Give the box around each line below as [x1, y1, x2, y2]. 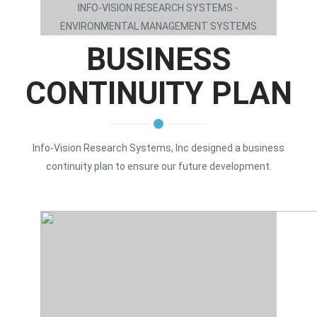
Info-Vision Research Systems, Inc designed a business [33, 142, 284, 154]
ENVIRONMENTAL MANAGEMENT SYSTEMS [59, 21, 257, 32]
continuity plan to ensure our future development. [45, 161, 272, 172]
